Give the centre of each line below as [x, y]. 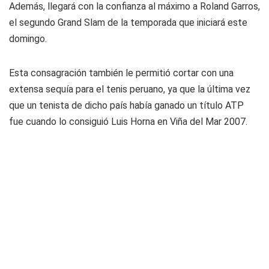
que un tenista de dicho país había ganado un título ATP [126, 105]
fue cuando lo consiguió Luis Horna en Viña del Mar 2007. [128, 122]
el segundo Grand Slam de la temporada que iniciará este [128, 23]
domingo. [28, 39]
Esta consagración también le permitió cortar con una [121, 73]
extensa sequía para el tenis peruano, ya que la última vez [130, 89]
